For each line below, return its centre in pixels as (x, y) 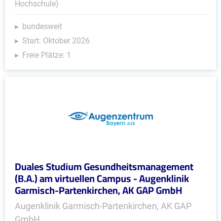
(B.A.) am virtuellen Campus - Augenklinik (102, 178)
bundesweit (42, 26)
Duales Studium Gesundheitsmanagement (104, 166)
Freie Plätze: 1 (47, 55)
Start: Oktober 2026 (56, 41)
